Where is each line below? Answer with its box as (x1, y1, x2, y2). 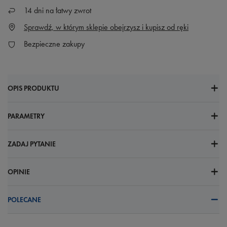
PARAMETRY (8, 111, 45, 121)
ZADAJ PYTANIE (8, 139, 56, 148)
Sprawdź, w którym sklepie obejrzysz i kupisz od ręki (24, 22, 188, 32)
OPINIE (8, 167, 30, 176)
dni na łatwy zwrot (32, 6, 91, 15)
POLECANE (8, 195, 41, 204)
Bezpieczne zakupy (24, 39, 85, 49)
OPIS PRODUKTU (8, 84, 59, 93)
